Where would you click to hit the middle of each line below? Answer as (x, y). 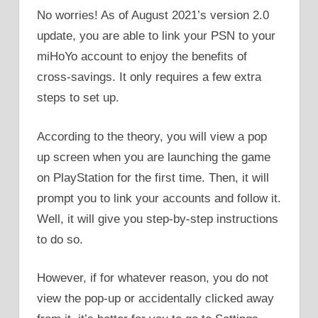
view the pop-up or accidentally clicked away (155, 299)
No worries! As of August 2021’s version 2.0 (153, 16)
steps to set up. (78, 98)
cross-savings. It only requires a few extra (149, 77)
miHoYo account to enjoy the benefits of (142, 57)
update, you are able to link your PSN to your (156, 36)
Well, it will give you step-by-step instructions (158, 219)
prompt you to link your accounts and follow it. (159, 198)
